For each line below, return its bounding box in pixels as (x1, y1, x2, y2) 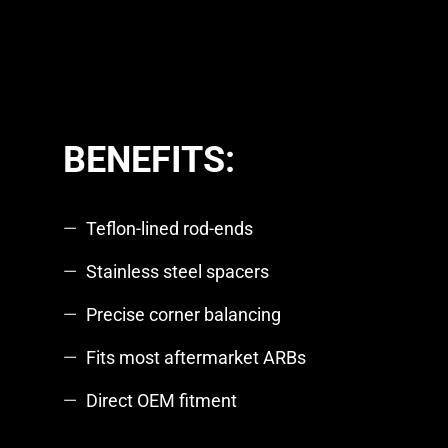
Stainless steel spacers (85, 260, 269, 282)
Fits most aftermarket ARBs (85, 347, 306, 369)
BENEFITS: (63, 138, 235, 181)
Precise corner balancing (85, 304, 281, 326)
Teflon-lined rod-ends (85, 217, 253, 239)
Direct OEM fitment (85, 390, 237, 412)
